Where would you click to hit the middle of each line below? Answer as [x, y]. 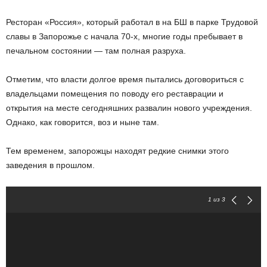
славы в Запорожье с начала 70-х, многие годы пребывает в [124, 36]
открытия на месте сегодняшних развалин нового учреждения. [130, 108]
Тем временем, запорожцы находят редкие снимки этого [117, 151]
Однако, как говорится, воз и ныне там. [83, 122]
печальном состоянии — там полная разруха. [96, 51]
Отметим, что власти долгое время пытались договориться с [125, 79]
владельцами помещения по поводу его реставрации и [115, 94]
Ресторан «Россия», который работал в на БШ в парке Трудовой [132, 22]
